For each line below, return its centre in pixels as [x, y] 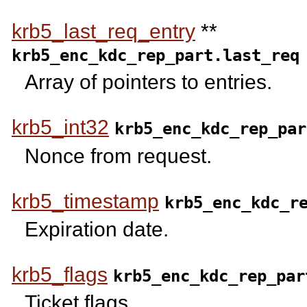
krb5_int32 [60, 127]
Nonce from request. [119, 156]
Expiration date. [97, 229]
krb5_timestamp [85, 201]
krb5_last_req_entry [103, 31]
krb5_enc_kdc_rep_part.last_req [156, 55]
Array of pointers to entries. [149, 82]
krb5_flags [60, 274]
